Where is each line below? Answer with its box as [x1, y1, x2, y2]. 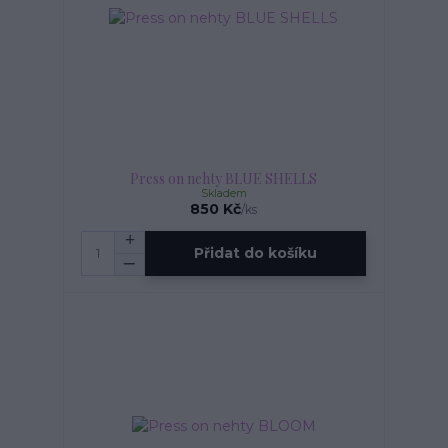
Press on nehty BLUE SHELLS [130, 168, 318, 188]
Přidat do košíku [194, 244, 318, 263]
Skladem [200, 186, 247, 200]
